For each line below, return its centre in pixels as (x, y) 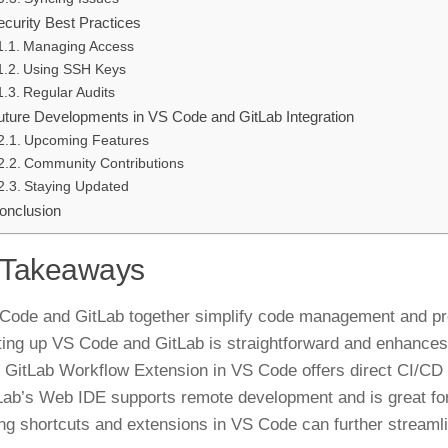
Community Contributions (103, 164)
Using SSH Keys (74, 70)
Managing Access (78, 47)
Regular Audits (68, 93)
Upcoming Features (86, 141)
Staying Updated (76, 187)
